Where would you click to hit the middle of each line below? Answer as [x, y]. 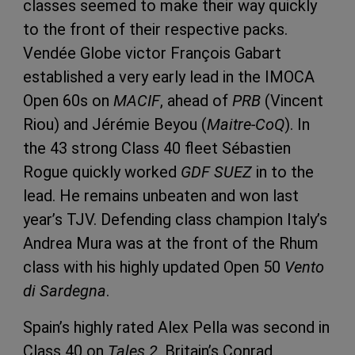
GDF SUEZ [216, 172]
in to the [283, 172]
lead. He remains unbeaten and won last [161, 195]
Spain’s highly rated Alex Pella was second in [176, 327]
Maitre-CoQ [246, 124]
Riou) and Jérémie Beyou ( [115, 124]
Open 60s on [68, 100]
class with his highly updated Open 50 [152, 267]
